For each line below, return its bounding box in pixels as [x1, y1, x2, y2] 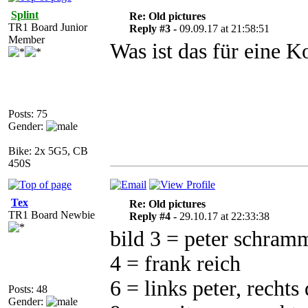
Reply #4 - [129, 210, 179, 222]
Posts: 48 [8, 283, 47, 295]
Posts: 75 [8, 108, 47, 120]
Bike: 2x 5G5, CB [8, 145, 88, 157]
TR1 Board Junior [8, 21, 87, 33]
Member [8, 34, 45, 45]
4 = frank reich [110, 252, 241, 276]
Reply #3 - [129, 23, 179, 34]
